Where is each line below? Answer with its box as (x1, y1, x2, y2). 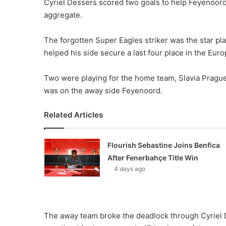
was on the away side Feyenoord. (44, 85, 162, 95)
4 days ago (114, 164, 145, 173)
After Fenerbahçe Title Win (107, 153, 198, 162)
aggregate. (44, 10, 82, 20)
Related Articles (44, 109, 103, 120)
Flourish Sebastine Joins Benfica (107, 140, 220, 149)
